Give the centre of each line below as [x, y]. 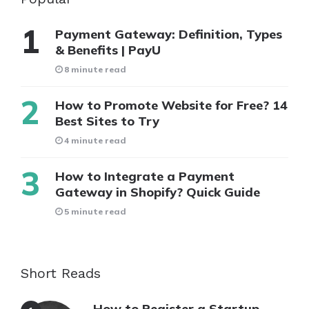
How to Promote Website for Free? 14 [171, 106]
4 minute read [95, 141]
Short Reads [61, 273]
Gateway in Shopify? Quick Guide [158, 192]
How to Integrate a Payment [145, 177]
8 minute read [95, 70]
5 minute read [95, 212]
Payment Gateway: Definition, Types [169, 34]
